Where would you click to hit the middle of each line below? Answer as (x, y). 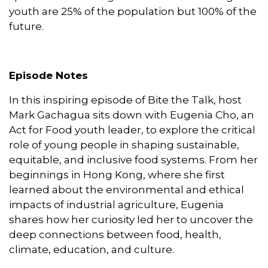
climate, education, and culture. (92, 249)
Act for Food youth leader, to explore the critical (132, 130)
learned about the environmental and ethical (127, 189)
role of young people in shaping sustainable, (124, 144)
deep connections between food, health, (115, 234)
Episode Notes (48, 75)
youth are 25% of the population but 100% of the (133, 11)
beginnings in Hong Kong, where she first (117, 174)
